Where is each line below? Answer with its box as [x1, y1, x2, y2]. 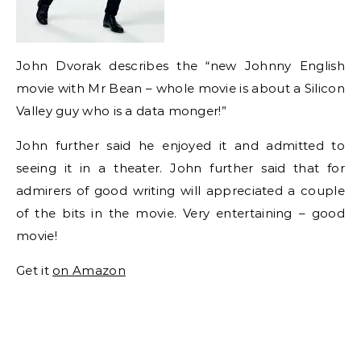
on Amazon [52, 263, 126, 278]
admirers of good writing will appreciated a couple [16, 183, 345, 198]
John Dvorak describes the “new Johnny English [16, 58, 345, 73]
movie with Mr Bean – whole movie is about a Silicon [16, 81, 345, 96]
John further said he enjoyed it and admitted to [16, 138, 345, 153]
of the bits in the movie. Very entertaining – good [16, 205, 345, 221]
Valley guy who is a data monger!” [16, 103, 226, 118]
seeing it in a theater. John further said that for [16, 160, 345, 176]
